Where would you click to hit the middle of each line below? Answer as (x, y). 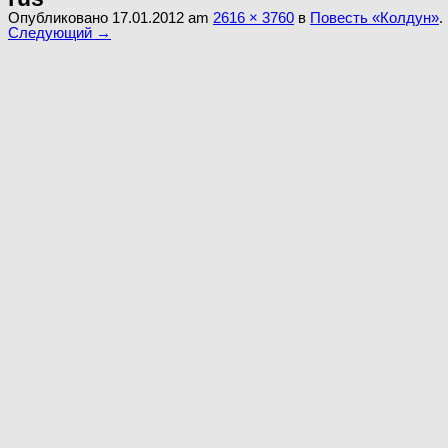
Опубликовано (60, 17)
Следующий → (59, 32)
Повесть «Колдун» (374, 17)
